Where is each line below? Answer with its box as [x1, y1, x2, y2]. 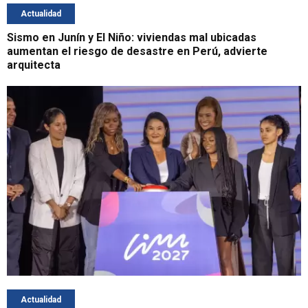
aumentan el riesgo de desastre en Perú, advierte [7, 45, 267, 58]
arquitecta [7, 58, 60, 72]
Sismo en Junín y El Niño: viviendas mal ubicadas [7, 31, 256, 45]
